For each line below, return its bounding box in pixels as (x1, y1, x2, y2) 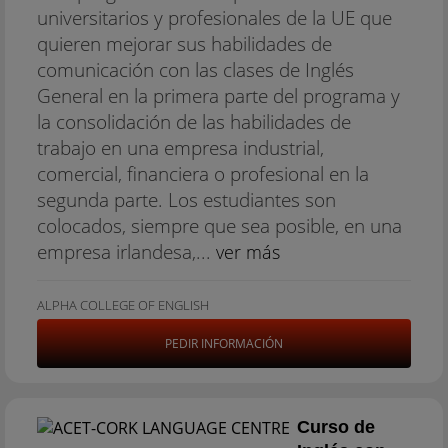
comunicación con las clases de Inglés (37, 56, 354, 83)
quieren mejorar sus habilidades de (37, 30, 332, 57)
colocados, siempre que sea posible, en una (37, 212, 402, 239)
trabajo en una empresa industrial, (37, 134, 324, 161)
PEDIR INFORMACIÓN (165, 335, 283, 352)
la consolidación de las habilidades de (37, 108, 351, 135)
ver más (216, 240, 280, 264)
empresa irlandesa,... (37, 238, 216, 265)
